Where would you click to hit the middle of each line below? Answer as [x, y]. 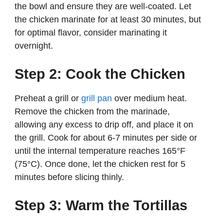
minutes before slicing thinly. [69, 177]
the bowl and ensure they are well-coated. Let [103, 7]
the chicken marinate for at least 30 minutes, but [108, 20]
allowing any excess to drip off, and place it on [104, 125]
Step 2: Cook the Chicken [100, 74]
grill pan [97, 99]
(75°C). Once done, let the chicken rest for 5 [100, 164]
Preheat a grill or [48, 99]
